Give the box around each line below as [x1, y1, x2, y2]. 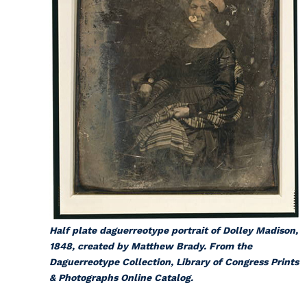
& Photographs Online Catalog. [49, 272, 193, 283]
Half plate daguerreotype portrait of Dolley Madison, [49, 225, 298, 236]
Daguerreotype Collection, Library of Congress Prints [49, 256, 299, 267]
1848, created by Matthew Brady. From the [49, 241, 252, 251]
